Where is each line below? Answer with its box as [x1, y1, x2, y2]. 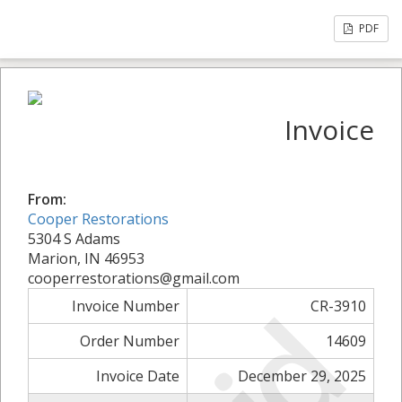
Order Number [80, 331, 179, 351]
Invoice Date [96, 366, 179, 386]
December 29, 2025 [238, 366, 366, 386]
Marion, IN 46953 [28, 249, 144, 268]
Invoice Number [72, 296, 179, 316]
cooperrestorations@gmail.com [28, 268, 240, 288]
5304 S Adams [28, 229, 120, 249]
